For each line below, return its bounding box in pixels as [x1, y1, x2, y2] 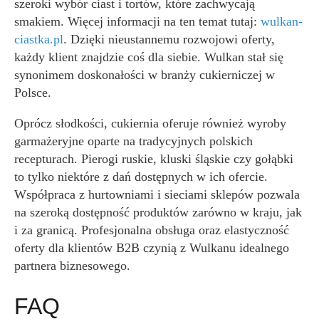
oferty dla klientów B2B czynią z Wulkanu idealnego [14, 241, 289, 255]
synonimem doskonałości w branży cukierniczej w [14, 68, 275, 82]
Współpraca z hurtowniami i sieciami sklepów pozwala [14, 187, 300, 202]
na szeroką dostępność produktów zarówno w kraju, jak [14, 205, 302, 219]
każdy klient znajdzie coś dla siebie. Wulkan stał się [14, 50, 283, 64]
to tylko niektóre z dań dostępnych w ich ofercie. [14, 169, 268, 184]
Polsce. [14, 85, 51, 100]
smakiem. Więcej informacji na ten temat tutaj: [14, 14, 261, 28]
